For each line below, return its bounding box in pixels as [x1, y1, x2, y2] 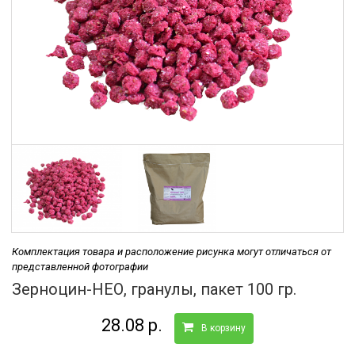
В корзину [201, 322, 246, 334]
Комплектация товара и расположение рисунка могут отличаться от [12, 245, 331, 258]
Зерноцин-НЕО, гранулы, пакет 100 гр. [12, 279, 296, 299]
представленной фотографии [12, 260, 148, 273]
